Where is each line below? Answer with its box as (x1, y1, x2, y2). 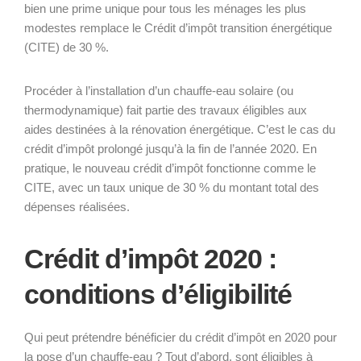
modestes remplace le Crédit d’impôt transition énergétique (24, 20, 332, 35)
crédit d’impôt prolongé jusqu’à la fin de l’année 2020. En (24, 141, 317, 156)
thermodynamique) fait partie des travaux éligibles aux (24, 102, 307, 117)
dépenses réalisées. (24, 199, 130, 214)
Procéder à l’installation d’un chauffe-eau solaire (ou (24, 83, 293, 98)
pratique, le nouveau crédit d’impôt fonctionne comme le (24, 160, 316, 175)
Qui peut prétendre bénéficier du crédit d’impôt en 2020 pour (24, 330, 337, 344)
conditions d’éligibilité (24, 278, 292, 309)
